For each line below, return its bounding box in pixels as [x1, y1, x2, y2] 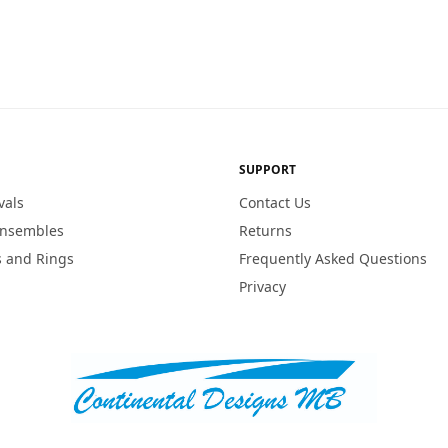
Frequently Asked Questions [239, 249, 427, 269]
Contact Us [239, 193, 311, 213]
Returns [239, 221, 292, 241]
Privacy [239, 277, 286, 297]
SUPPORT [239, 161, 296, 179]
